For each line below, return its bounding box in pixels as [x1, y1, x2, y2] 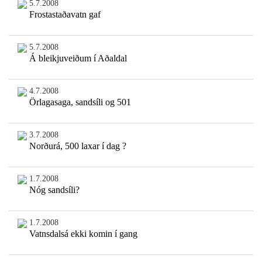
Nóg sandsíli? [29, 185, 80, 195]
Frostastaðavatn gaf [29, 9, 101, 20]
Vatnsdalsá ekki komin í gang [29, 229, 137, 239]
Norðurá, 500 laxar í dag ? [29, 141, 126, 151]
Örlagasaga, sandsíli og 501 [29, 97, 131, 108]
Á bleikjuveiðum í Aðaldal [29, 53, 127, 64]
